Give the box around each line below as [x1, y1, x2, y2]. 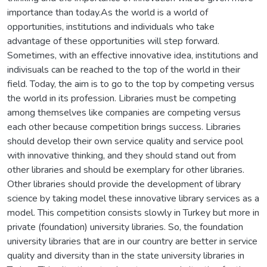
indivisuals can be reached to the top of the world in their [7, 63, 240, 76]
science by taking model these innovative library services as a [7, 191, 259, 205]
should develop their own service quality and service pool [7, 134, 243, 148]
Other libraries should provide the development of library [7, 177, 241, 191]
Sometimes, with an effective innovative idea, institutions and [7, 48, 258, 62]
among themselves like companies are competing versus [7, 105, 241, 119]
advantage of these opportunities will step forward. [7, 34, 219, 48]
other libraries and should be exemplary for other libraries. [7, 163, 244, 176]
